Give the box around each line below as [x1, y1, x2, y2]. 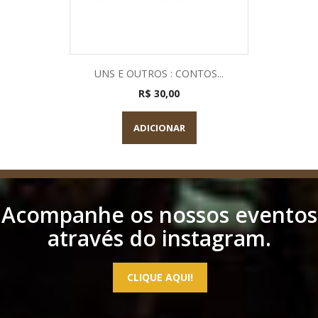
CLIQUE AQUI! [126, 270, 193, 285]
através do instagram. [47, 224, 271, 253]
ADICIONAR [133, 121, 185, 134]
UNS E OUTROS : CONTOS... [94, 66, 224, 80]
